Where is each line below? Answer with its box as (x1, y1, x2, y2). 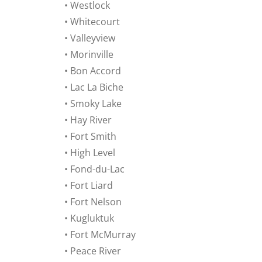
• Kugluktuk (64, 212, 114, 225)
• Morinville (64, 48, 113, 61)
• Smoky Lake (64, 97, 122, 110)
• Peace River (64, 244, 121, 257)
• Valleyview (64, 32, 115, 44)
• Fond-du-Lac (64, 163, 125, 175)
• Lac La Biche (64, 81, 123, 94)
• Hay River (64, 113, 112, 126)
